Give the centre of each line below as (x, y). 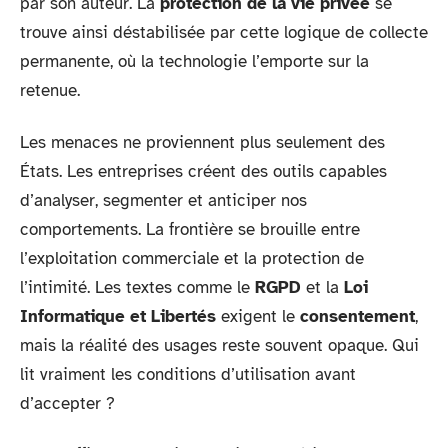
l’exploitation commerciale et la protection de (192, 258)
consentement (357, 316)
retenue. (50, 90)
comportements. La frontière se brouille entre (190, 229)
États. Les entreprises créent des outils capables (203, 171)
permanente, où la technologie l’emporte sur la (194, 61)
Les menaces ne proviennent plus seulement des (202, 142)
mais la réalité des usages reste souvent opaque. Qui (219, 345)
